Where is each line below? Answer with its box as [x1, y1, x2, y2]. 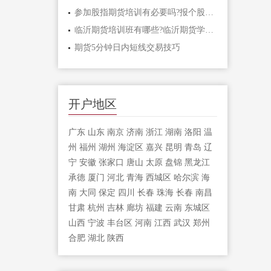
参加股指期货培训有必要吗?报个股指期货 [204, 8, 214, 17]
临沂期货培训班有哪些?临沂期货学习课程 [204, 25, 214, 34]
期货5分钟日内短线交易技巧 [74, 42, 180, 52]
